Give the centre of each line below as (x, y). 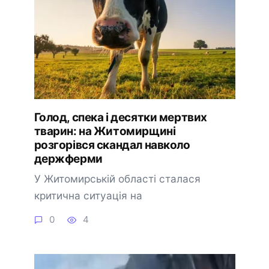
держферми (68, 159)
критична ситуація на (88, 195)
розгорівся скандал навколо (112, 145)
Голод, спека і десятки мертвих (120, 118)
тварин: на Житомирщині (105, 131)
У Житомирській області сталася (117, 178)
